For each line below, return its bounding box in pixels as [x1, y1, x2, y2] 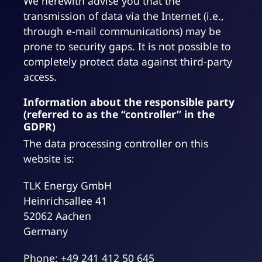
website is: [23, 151, 74, 166]
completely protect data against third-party [23, 54, 232, 69]
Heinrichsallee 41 [23, 194, 107, 208]
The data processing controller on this [23, 136, 208, 151]
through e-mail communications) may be [23, 24, 221, 39]
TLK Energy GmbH [23, 178, 112, 193]
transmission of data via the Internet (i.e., [23, 9, 224, 23]
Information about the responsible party [23, 95, 235, 109]
